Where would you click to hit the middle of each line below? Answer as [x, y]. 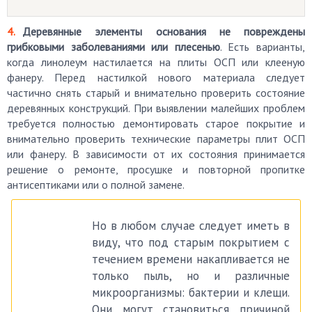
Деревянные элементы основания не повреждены [164, 31]
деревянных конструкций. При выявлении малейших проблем [156, 108]
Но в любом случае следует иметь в [191, 226]
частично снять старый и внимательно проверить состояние [156, 93]
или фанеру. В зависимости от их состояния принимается [156, 154]
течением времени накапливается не [191, 259]
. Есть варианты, [263, 47]
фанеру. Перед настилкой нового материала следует [156, 77]
